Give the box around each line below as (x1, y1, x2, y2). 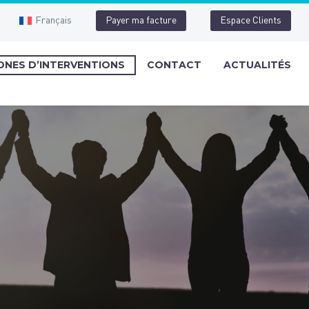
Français (35, 15, 72, 26)
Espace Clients (220, 16, 281, 26)
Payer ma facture (106, 16, 177, 26)
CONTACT (147, 58, 201, 71)
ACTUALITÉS (223, 58, 291, 71)
